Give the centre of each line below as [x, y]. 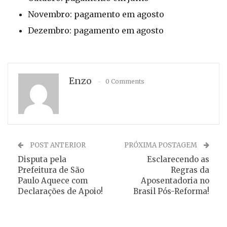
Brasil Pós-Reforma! [171, 191]
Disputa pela [42, 159]
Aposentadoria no [175, 181]
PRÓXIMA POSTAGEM [161, 145]
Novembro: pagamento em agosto [96, 14]
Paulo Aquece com [53, 181]
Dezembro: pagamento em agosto [96, 30]
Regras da [190, 170]
